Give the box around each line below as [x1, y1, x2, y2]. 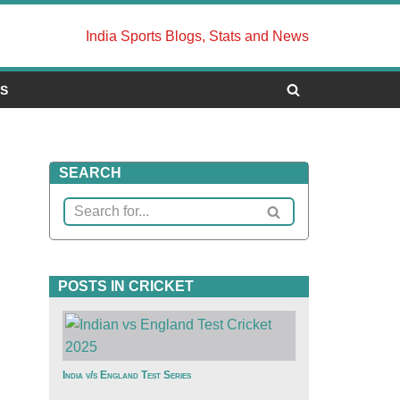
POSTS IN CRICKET [58, 279, 194, 294]
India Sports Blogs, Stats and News [86, 28, 309, 44]
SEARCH [59, 165, 121, 180]
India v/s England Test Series [62, 369, 191, 381]
